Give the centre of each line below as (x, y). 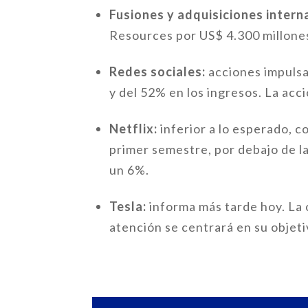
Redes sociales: (159, 71)
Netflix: (135, 128)
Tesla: (130, 206)
